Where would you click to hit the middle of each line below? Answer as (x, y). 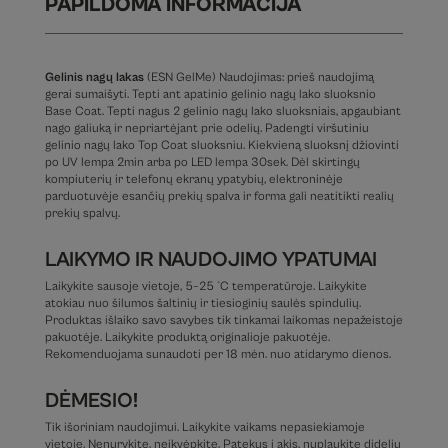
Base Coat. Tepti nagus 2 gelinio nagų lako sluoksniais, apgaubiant (222, 112)
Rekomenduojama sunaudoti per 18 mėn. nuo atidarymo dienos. (217, 355)
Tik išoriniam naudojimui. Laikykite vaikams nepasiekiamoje (204, 428)
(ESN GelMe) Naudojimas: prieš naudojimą (258, 78)
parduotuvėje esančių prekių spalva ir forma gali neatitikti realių (219, 197)
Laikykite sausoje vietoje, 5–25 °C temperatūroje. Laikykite (205, 287)
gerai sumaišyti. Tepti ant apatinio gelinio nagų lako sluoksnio (210, 95)
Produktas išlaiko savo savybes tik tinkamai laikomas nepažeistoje (223, 321)
